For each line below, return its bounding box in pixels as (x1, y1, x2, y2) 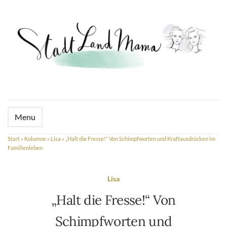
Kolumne (24, 135, 46, 142)
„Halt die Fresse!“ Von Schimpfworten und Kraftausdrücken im (65, 135, 215, 142)
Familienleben (8, 144, 43, 152)
